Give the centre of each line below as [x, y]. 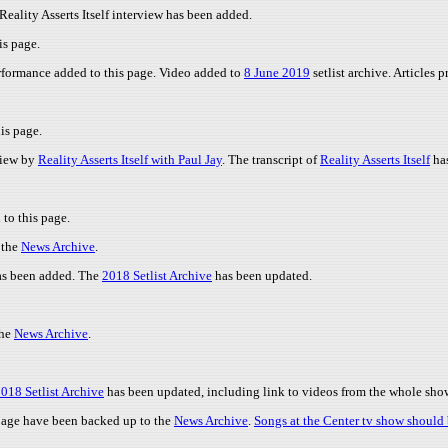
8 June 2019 [277, 72]
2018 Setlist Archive [157, 275]
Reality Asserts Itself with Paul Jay [130, 159]
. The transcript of [271, 159]
